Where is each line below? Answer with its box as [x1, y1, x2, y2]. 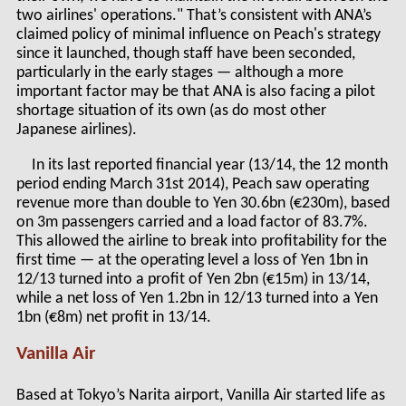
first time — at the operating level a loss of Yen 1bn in [15, 252, 368, 268]
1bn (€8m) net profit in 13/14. [15, 309, 211, 325]
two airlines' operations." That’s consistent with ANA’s [15, 8, 372, 24]
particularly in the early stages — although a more [15, 65, 343, 82]
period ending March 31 [15, 176, 172, 192]
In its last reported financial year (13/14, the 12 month [32, 157, 389, 173]
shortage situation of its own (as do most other [15, 103, 326, 120]
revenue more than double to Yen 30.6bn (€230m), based [15, 195, 390, 211]
